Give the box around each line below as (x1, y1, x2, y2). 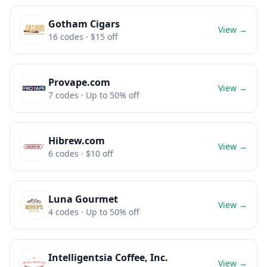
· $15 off (83, 31, 118, 42)
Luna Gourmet (48, 193, 118, 206)
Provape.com (48, 76, 110, 89)
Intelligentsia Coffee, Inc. (48, 251, 168, 264)
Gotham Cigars (48, 17, 120, 30)
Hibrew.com (48, 134, 105, 147)
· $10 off (79, 148, 113, 159)
